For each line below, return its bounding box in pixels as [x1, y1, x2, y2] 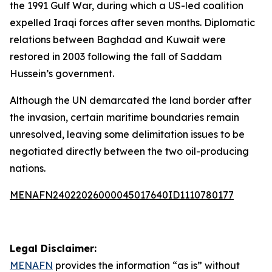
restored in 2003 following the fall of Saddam [10, 50, 222, 63]
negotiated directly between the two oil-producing [10, 145, 249, 157]
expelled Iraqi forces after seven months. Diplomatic [10, 16, 255, 29]
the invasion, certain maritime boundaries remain [10, 111, 239, 123]
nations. [10, 162, 46, 174]
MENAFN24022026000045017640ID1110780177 [10, 189, 234, 201]
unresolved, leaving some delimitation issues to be [10, 128, 245, 140]
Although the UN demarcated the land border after [10, 94, 251, 106]
